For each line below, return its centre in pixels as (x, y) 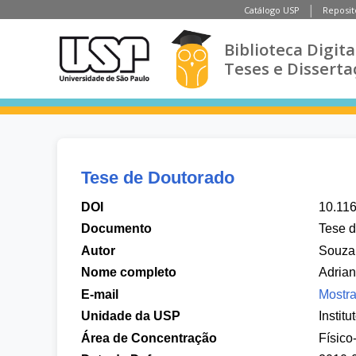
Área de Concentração (149, 338)
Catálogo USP (272, 10)
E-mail (100, 294)
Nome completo (129, 272)
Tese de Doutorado (158, 177)
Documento (116, 228)
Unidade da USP (131, 316)
